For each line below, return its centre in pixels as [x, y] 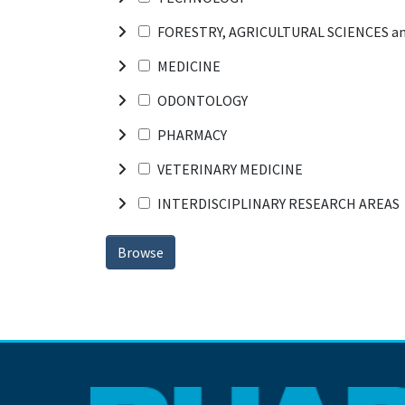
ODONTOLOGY [202, 100]
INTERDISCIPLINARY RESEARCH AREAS [278, 203]
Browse [141, 252]
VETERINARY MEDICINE [230, 169]
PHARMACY [192, 134]
